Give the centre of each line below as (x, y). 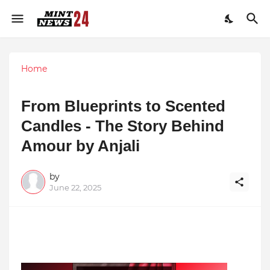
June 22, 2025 (75, 187)
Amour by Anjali (80, 146)
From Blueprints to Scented (123, 106)
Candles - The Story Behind (123, 126)
